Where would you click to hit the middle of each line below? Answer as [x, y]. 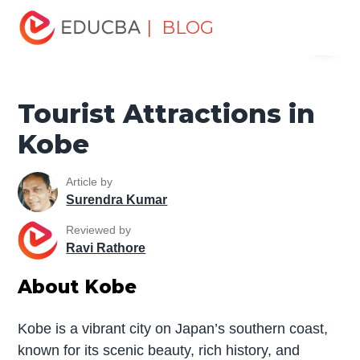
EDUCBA [49, 54]
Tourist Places [196, 9]
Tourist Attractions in [167, 113]
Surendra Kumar [117, 200]
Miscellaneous [95, 9]
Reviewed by [99, 230]
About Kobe [78, 286]
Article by [90, 182]
